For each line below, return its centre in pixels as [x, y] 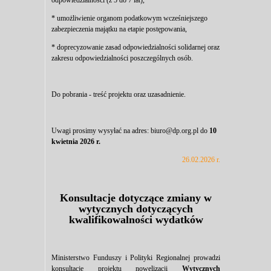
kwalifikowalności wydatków [136, 219]
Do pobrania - [72, 94]
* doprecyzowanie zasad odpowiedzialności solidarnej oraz [135, 47]
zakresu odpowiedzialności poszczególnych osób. [122, 58]
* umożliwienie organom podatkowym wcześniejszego [129, 18]
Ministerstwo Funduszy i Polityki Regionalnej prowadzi [136, 257]
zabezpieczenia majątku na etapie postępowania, [119, 29]
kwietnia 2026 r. [76, 142]
